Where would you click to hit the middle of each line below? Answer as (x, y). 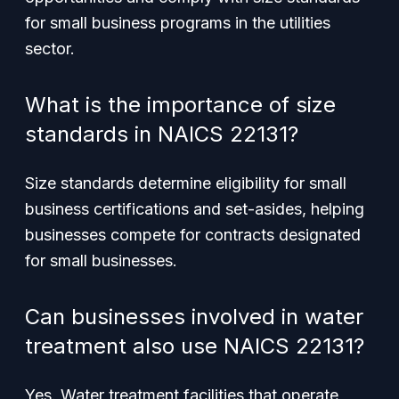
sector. (50, 49)
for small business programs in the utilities (178, 23)
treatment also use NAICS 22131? (195, 346)
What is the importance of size (180, 105)
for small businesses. (101, 261)
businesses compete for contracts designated (193, 235)
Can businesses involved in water (194, 317)
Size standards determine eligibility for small (186, 183)
